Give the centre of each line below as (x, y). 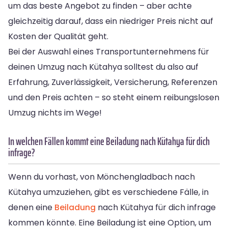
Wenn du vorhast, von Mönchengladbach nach (102, 177)
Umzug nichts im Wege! (55, 112)
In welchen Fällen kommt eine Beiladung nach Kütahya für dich (109, 141)
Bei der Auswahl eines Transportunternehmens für (109, 51)
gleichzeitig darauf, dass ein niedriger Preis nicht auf (111, 21)
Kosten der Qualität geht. (58, 36)
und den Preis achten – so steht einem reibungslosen (114, 97)
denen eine (31, 207)
